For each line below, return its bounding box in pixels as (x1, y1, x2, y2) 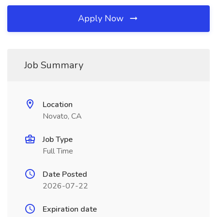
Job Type (43, 134, 73, 145)
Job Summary (24, 59, 83, 72)
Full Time (43, 146, 73, 156)
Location (43, 99, 73, 110)
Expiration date (43, 204, 97, 215)
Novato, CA (43, 111, 82, 122)
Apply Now (78, 13, 126, 24)
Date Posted (43, 169, 87, 180)
